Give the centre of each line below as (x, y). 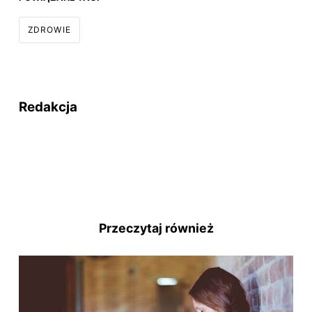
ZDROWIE (49, 30)
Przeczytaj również (156, 228)
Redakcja (48, 107)
